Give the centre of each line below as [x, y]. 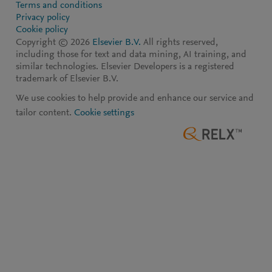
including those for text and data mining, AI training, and [131, 55]
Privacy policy [43, 18]
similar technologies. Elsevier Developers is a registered [125, 67]
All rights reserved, [179, 42]
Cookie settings [104, 113]
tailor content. [45, 113]
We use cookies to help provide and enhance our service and [135, 98]
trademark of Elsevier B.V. [67, 79]
